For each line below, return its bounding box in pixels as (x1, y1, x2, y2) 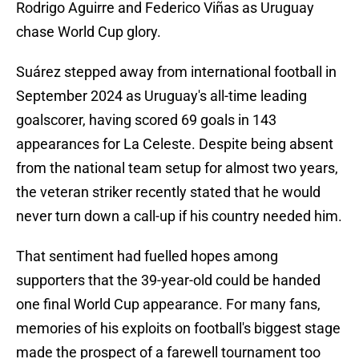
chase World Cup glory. (16, 23, 161, 41)
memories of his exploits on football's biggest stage (16, 320, 341, 337)
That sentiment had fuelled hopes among (16, 248, 278, 265)
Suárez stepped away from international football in (16, 63, 337, 81)
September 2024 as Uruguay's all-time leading (16, 87, 307, 105)
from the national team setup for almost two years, (16, 159, 338, 177)
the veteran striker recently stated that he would (16, 184, 321, 201)
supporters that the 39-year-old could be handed (16, 272, 321, 289)
